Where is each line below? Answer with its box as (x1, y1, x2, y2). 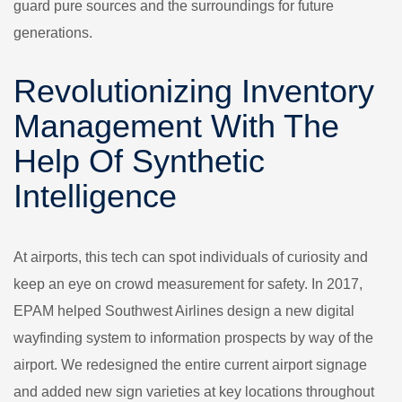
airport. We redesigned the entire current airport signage (13, 357, 367, 372)
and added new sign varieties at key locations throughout (13, 384, 374, 399)
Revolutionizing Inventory (13, 73, 374, 109)
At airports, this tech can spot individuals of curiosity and (13, 249, 368, 265)
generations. (13, 25, 92, 40)
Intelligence (13, 178, 177, 214)
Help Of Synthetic (13, 143, 265, 179)
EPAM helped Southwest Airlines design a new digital (13, 303, 354, 319)
